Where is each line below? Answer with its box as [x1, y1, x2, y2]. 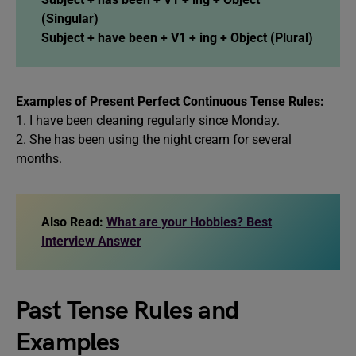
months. [16, 150, 62, 166]
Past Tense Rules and [16, 295, 238, 327]
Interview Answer [41, 233, 141, 249]
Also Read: [41, 214, 106, 230]
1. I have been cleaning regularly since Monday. [16, 112, 280, 128]
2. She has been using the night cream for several [16, 131, 292, 147]
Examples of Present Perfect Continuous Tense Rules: [16, 93, 324, 109]
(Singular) [41, 10, 99, 26]
